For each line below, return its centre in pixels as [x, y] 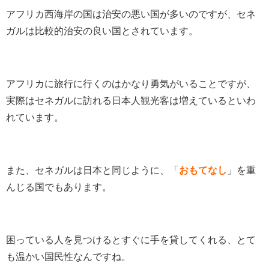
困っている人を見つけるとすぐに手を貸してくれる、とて [131, 240]
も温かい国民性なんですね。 [68, 256]
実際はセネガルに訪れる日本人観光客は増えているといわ [131, 100]
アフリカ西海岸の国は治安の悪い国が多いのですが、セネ [131, 14]
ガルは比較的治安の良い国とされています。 [102, 31]
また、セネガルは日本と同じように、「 [92, 170]
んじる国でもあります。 [59, 187]
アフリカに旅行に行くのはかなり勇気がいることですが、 [131, 83]
